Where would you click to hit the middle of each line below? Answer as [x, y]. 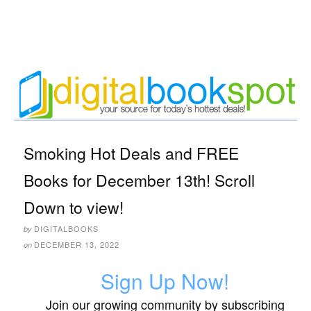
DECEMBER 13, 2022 [77, 245]
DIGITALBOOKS [66, 229]
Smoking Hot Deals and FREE [131, 153]
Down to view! [74, 208]
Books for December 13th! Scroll [139, 180]
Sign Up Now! [165, 281]
